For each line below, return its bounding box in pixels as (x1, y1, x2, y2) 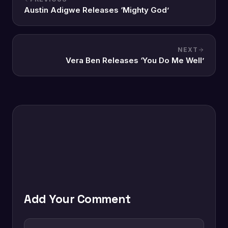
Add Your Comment (24, 191, 131, 207)
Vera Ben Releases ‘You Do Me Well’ (66, 55, 204, 66)
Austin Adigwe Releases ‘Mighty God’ (24, 5, 169, 15)
